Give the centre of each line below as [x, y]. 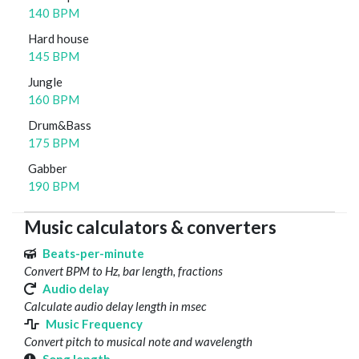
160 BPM [54, 100]
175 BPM [54, 143]
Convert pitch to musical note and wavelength [138, 342]
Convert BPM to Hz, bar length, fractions [123, 271]
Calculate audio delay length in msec [115, 307]
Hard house [58, 39]
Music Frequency [94, 324]
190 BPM [54, 186]
